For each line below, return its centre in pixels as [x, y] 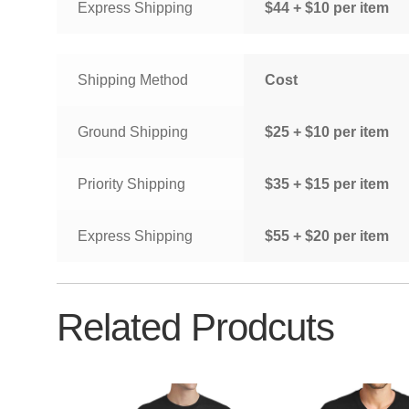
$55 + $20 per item [326, 236]
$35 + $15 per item [326, 184]
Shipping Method [132, 80]
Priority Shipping [131, 184]
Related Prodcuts [196, 327]
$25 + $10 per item [326, 132]
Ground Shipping [132, 132]
